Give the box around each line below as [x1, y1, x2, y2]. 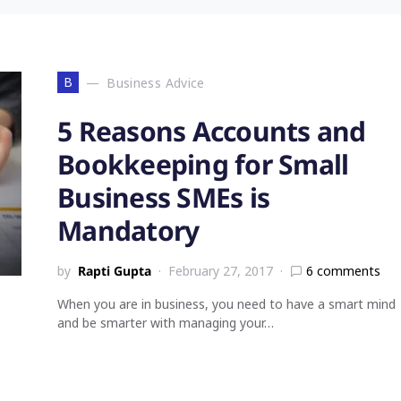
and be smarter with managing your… [57, 314, 274, 331]
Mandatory [57, 212, 200, 249]
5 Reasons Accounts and [57, 113, 366, 149]
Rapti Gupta [78, 262, 151, 279]
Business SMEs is [57, 179, 269, 216]
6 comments [306, 262, 380, 279]
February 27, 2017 [168, 262, 273, 279]
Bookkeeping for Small [57, 146, 349, 183]
